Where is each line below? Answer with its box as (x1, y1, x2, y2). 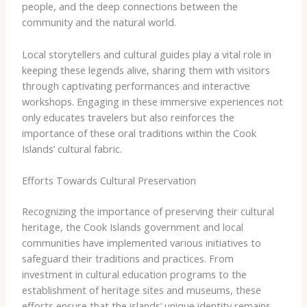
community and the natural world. (21, 15, 176, 29)
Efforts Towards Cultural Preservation (21, 173, 196, 188)
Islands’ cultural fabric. (21, 141, 122, 156)
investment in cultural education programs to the (21, 267, 247, 281)
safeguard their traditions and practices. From (21, 251, 234, 265)
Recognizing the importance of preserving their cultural (21, 204, 274, 218)
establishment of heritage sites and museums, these (21, 282, 261, 297)
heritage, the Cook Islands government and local (21, 219, 243, 234)
